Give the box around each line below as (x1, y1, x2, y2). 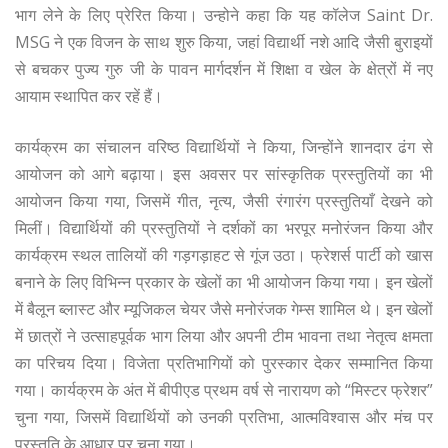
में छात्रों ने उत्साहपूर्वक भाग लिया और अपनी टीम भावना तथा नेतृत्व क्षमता (15, 325, 433, 348)
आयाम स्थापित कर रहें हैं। (15, 85, 163, 108)
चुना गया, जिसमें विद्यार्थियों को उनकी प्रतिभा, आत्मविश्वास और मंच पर (15, 406, 433, 429)
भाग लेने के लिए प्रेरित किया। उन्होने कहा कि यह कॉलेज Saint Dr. (15, 4, 433, 27)
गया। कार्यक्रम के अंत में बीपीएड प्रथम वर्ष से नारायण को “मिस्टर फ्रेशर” (15, 379, 433, 402)
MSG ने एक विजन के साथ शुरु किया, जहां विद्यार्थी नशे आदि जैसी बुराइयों (15, 31, 433, 54)
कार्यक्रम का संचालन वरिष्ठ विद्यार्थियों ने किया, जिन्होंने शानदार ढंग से (15, 136, 433, 159)
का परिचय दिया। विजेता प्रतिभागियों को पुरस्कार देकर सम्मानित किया (15, 352, 433, 375)
